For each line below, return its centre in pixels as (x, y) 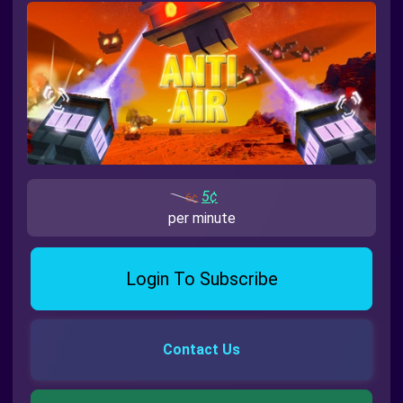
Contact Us (201, 349)
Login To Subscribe (201, 278)
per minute (201, 218)
